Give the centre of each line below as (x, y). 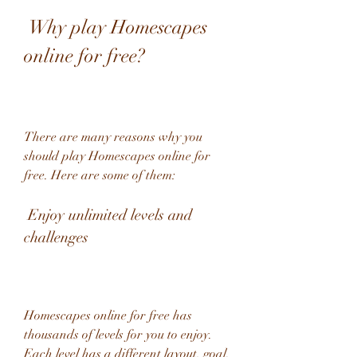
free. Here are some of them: (100, 175)
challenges (56, 237)
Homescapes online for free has (108, 316)
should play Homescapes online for (117, 156)
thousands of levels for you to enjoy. (118, 335)
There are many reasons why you (113, 137)
